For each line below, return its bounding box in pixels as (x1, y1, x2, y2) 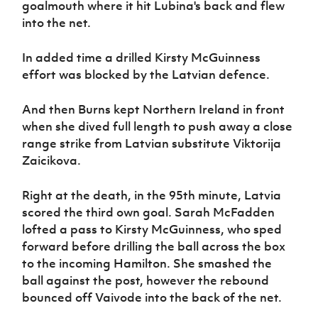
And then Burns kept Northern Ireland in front (22, 101, 285, 117)
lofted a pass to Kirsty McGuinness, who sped (22, 221, 283, 237)
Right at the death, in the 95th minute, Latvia (22, 187, 282, 203)
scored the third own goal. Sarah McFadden (22, 204, 275, 220)
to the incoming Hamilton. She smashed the (22, 255, 273, 271)
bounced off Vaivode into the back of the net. (22, 289, 283, 305)
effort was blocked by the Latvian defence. (22, 66, 270, 82)
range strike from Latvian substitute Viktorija (22, 135, 282, 151)
